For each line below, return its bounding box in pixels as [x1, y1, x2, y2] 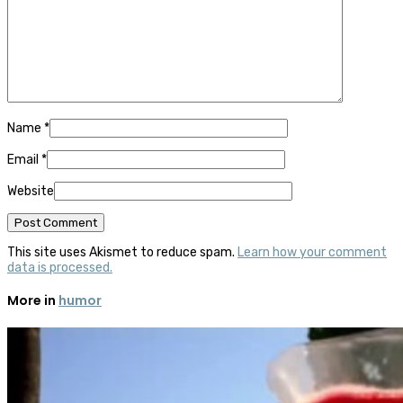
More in [7, 291, 58, 310]
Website [7, 183, 54, 199]
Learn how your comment [237, 244, 387, 260]
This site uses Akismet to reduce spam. [7, 244, 237, 260]
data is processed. [7, 259, 112, 275]
